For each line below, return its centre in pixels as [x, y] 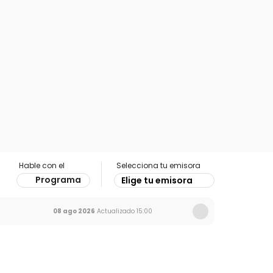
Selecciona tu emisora [158, 165]
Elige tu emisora [157, 180]
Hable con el [42, 165]
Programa [58, 180]
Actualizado [115, 211]
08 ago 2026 [74, 211]
